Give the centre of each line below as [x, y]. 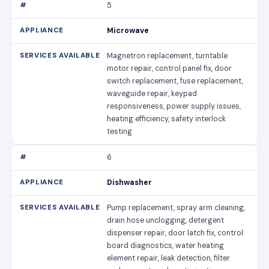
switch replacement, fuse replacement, [175, 81]
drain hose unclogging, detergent [166, 220]
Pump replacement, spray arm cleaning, [176, 207]
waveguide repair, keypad [152, 93]
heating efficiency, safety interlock [167, 119]
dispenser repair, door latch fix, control [175, 233]
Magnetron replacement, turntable [168, 56]
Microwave [128, 30]
